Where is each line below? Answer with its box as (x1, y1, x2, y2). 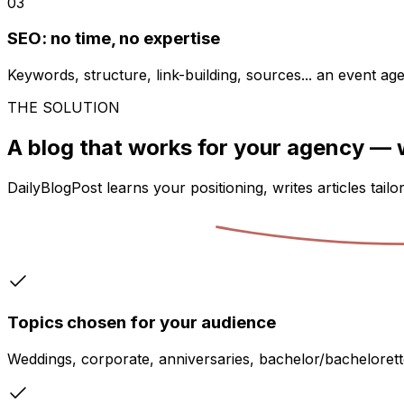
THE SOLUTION (7, 97, 120, 116)
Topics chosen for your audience (7, 312, 276, 334)
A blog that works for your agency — (7, 133, 397, 161)
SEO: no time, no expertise (7, 28, 220, 50)
